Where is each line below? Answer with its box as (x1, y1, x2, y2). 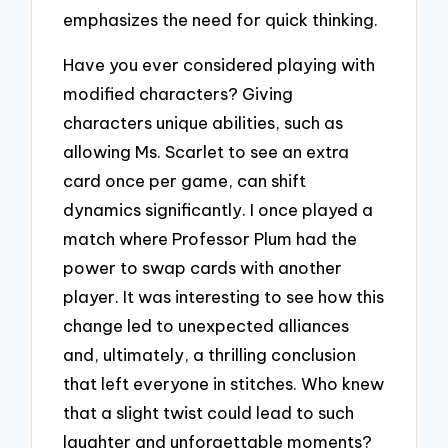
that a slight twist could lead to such (63, 401, 355, 423)
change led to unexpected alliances (63, 314, 350, 336)
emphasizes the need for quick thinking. (63, 9, 379, 31)
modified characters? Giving (63, 82, 294, 104)
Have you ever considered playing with (63, 53, 376, 75)
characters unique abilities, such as (63, 111, 344, 133)
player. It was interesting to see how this (63, 285, 385, 307)
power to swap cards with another (63, 256, 343, 278)
